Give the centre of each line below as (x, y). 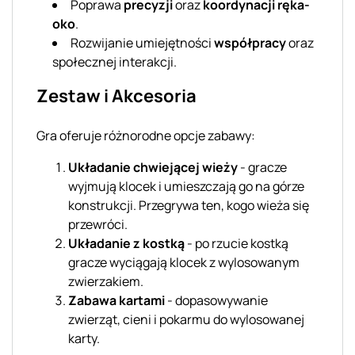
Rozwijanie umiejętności (142, 42)
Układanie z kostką (126, 243)
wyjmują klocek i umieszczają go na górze (186, 186)
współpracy (250, 42)
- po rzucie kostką (237, 243)
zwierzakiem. (106, 281)
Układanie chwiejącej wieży (153, 167)
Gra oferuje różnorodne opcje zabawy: (146, 135)
